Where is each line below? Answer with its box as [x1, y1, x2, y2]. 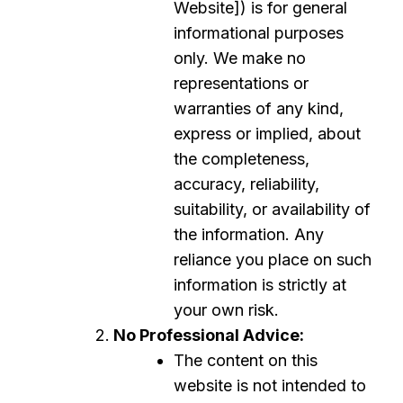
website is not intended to [174, 376, 366, 395]
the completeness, [174, 149, 309, 168]
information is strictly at [174, 275, 346, 294]
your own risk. [174, 300, 279, 319]
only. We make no [174, 49, 306, 67]
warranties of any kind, [174, 99, 344, 118]
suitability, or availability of [174, 200, 371, 219]
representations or [174, 74, 309, 93]
